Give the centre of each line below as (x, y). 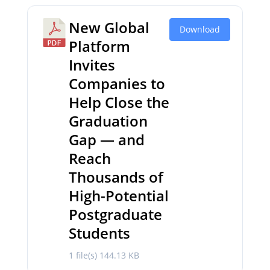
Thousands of (116, 177)
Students (99, 233)
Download (200, 29)
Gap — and (106, 140)
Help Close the (119, 102)
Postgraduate (115, 214)
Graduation (108, 121)
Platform (99, 46)
